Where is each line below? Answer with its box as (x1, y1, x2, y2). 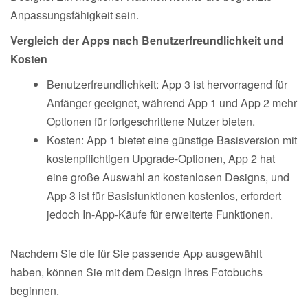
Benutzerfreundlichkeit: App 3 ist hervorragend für (47, 76, 287, 92)
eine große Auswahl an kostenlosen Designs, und (47, 168, 289, 185)
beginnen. (10, 282, 59, 298)
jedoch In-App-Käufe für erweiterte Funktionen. (47, 206, 273, 222)
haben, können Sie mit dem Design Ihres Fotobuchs (10, 263, 263, 280)
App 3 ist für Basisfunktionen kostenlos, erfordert (47, 187, 281, 203)
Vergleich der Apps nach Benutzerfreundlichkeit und (10, 32, 284, 48)
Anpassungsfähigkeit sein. (10, 6, 139, 23)
